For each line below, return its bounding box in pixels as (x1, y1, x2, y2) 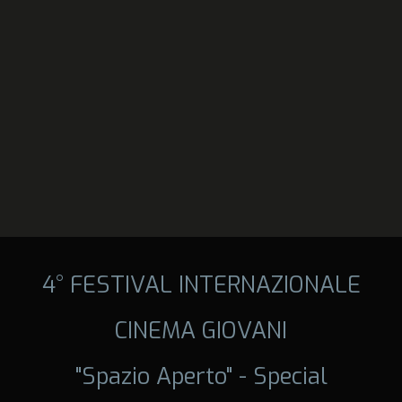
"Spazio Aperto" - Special (74, 360, 328, 391)
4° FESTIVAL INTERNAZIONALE (41, 268, 361, 300)
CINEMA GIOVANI (115, 314, 287, 345)
